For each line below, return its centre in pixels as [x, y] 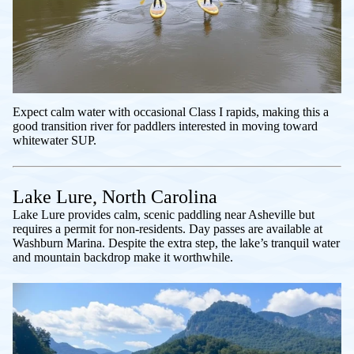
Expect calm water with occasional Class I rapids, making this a [171, 112]
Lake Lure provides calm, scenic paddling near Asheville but [164, 215]
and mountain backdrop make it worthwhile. [123, 258]
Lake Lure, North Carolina [115, 197]
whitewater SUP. [55, 141]
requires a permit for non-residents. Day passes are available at [168, 229]
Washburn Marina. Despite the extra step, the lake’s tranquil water [176, 243]
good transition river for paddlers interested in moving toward [165, 126]
